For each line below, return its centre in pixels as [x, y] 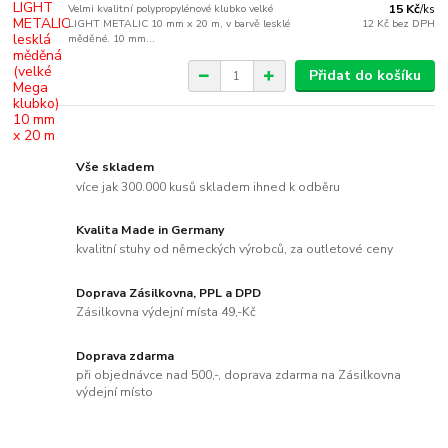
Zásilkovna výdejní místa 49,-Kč [166, 312]
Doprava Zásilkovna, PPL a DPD [169, 292]
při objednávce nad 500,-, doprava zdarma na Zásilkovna [239, 375]
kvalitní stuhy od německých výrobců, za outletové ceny [235, 249]
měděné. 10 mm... [112, 39]
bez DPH [413, 24]
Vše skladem [115, 166]
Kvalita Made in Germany [150, 229]
